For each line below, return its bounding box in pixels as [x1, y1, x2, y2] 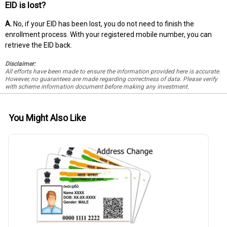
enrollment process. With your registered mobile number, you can [5, 30, 212, 39]
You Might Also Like [9, 113, 86, 124]
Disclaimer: [5, 60, 35, 68]
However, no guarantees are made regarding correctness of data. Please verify [5, 75, 217, 83]
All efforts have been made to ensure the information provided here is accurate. [5, 68, 220, 75]
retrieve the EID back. [5, 41, 72, 50]
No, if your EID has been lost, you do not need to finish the [12, 20, 194, 28]
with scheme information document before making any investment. [5, 83, 189, 91]
